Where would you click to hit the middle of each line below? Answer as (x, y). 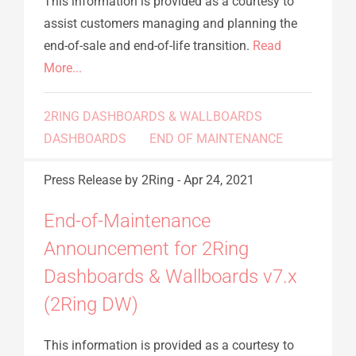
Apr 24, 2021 (219, 180)
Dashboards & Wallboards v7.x (170, 276)
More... (63, 68)
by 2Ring (149, 180)
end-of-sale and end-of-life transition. (148, 45)
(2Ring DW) (91, 304)
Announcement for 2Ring (146, 248)
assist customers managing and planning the (170, 23)
